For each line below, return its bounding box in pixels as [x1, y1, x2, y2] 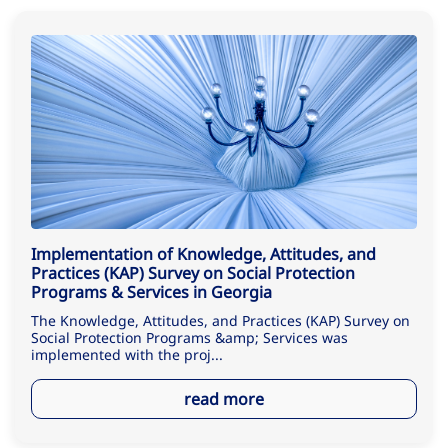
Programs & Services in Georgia [31, 281, 272, 304]
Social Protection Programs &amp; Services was [31, 328, 348, 348]
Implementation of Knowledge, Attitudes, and [31, 243, 376, 266]
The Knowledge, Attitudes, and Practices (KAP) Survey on [31, 311, 410, 331]
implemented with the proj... [31, 345, 223, 365]
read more [184, 387, 264, 410]
